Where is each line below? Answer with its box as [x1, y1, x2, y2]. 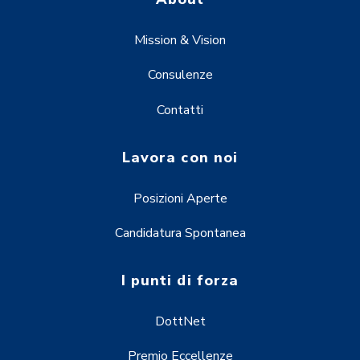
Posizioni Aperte [133, 189, 227, 207]
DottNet [154, 312, 206, 330]
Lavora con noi [122, 147, 238, 167]
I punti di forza [121, 270, 239, 290]
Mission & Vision [134, 31, 226, 50]
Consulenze [147, 66, 213, 84]
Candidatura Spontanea [114, 223, 246, 242]
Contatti [157, 100, 203, 119]
